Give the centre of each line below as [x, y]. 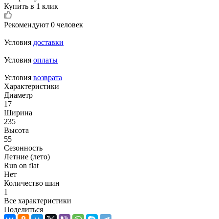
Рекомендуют [27, 25]
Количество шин [32, 183]
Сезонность [23, 148]
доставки [48, 43]
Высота [16, 131]
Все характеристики [38, 201]
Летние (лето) [27, 157]
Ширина [18, 113]
